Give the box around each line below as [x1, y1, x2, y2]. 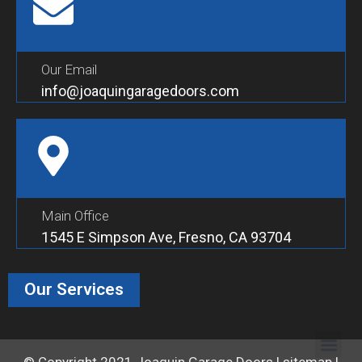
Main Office [41, 208, 109, 225]
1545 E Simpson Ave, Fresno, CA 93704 [41, 229, 291, 246]
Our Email [41, 61, 97, 78]
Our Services [24, 280, 124, 300]
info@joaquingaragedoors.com [41, 82, 239, 100]
